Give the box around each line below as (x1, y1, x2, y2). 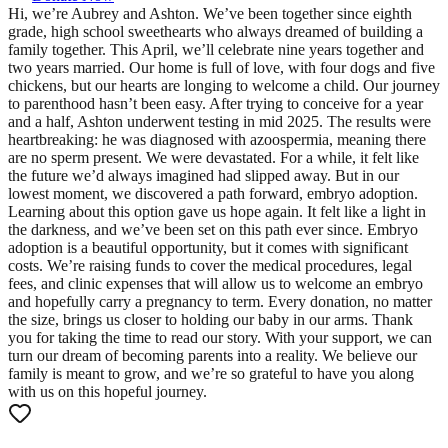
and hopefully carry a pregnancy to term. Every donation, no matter (8, 292, 432, 310)
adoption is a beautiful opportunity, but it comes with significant (8, 238, 408, 256)
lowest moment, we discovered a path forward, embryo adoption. (8, 184, 418, 202)
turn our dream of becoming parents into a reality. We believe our (8, 346, 417, 364)
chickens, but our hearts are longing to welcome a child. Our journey (8, 76, 440, 94)
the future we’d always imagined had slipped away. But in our (8, 166, 399, 184)
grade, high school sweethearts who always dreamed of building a (8, 22, 423, 40)
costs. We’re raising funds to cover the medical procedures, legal (8, 256, 412, 274)
